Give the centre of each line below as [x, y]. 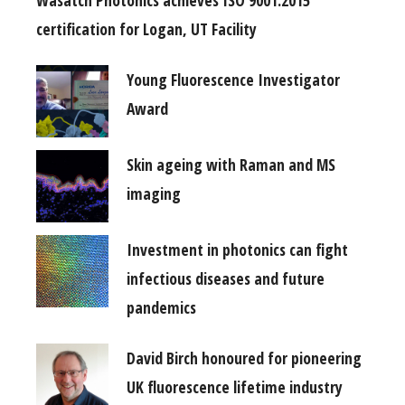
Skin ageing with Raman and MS [231, 164]
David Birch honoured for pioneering [244, 358]
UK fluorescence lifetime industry [235, 386]
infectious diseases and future [226, 278]
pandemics [161, 307]
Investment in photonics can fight [237, 249]
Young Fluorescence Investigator [233, 79]
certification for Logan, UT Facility [146, 28]
